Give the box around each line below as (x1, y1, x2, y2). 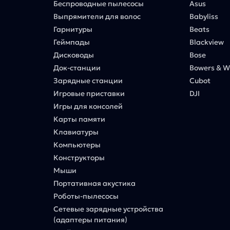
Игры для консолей (53, 101, 123, 111)
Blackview (189, 37, 224, 47)
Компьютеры (53, 140, 101, 149)
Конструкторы (53, 152, 105, 162)
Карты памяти (53, 114, 106, 124)
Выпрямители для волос (53, 11, 141, 21)
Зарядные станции (53, 75, 123, 85)
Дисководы (53, 50, 94, 60)
